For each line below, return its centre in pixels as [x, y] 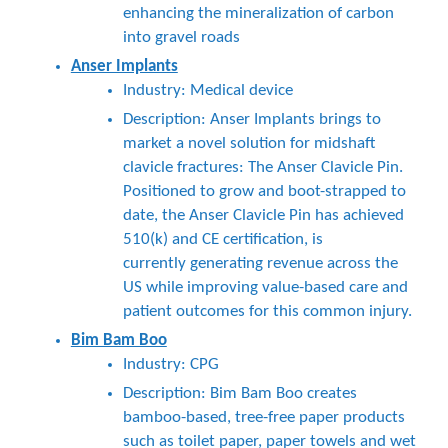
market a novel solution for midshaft [248, 143]
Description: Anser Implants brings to [251, 119]
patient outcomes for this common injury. [267, 311]
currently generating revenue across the [260, 263]
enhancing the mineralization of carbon [258, 13]
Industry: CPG [170, 364]
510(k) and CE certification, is [222, 239]
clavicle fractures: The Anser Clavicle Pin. [262, 167]
